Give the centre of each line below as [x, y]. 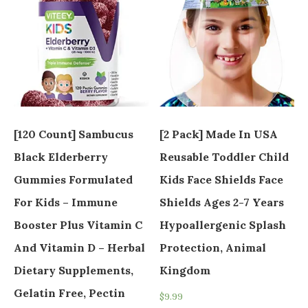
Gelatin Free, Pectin [69, 293]
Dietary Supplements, [74, 271]
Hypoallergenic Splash [223, 225]
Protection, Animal [213, 248]
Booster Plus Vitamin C [78, 225]
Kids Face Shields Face [222, 180]
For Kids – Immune [66, 202]
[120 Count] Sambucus [74, 134]
